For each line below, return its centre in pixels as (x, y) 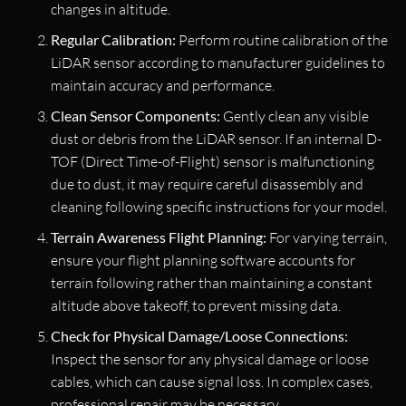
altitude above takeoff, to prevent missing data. (196, 305)
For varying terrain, (327, 237)
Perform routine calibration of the (282, 39)
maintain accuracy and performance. (163, 85)
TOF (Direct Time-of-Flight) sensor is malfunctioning (213, 161)
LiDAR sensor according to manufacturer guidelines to (218, 62)
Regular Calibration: (113, 39)
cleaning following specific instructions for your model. (219, 206)
